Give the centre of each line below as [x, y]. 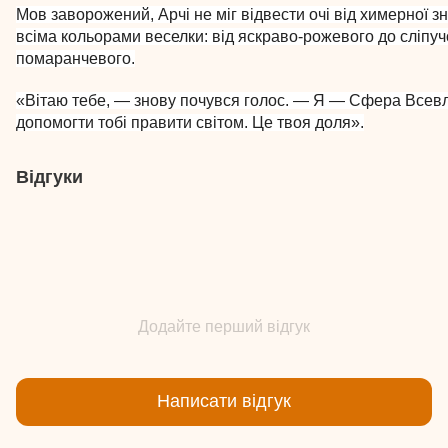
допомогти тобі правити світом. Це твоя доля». [190, 122]
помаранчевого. [75, 58]
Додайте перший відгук [224, 326]
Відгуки [49, 176]
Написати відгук [224, 401]
